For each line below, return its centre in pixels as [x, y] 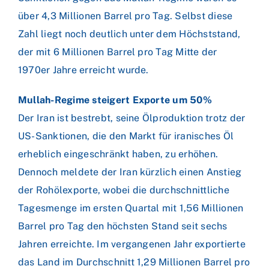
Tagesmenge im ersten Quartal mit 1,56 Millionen [131, 208]
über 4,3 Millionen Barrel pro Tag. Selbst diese [125, 16]
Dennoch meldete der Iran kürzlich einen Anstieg [130, 172]
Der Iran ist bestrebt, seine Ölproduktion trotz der [132, 118]
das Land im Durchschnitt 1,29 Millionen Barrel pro [134, 262]
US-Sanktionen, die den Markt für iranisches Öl [126, 136]
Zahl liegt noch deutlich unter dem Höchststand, [129, 34]
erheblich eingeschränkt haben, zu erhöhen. [118, 154]
